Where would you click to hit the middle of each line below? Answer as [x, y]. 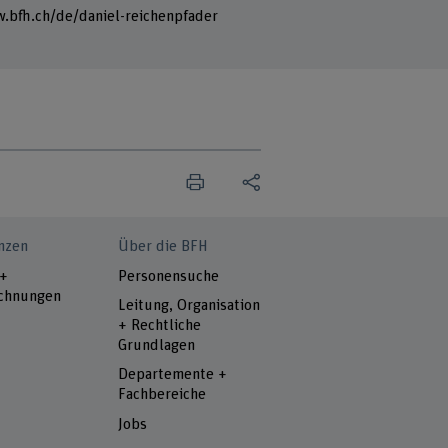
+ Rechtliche [160, 325]
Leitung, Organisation [189, 305]
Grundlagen [157, 345]
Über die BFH [163, 247]
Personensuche [169, 276]
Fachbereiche [162, 395]
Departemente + [173, 375]
